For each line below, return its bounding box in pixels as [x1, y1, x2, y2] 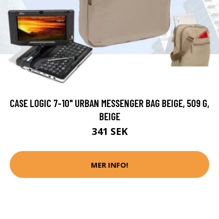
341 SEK [91, 125, 128, 138]
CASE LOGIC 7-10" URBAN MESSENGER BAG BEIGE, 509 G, [10, 97, 209, 109]
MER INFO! [91, 159, 128, 170]
